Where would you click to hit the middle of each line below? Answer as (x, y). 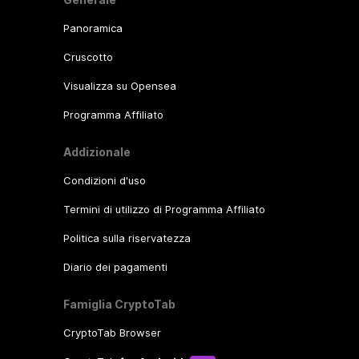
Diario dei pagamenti (115, 267)
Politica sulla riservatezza (127, 238)
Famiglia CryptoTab (119, 304)
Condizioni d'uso (104, 180)
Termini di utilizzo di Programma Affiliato (164, 209)
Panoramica (93, 28)
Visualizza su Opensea (119, 86)
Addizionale (97, 152)
